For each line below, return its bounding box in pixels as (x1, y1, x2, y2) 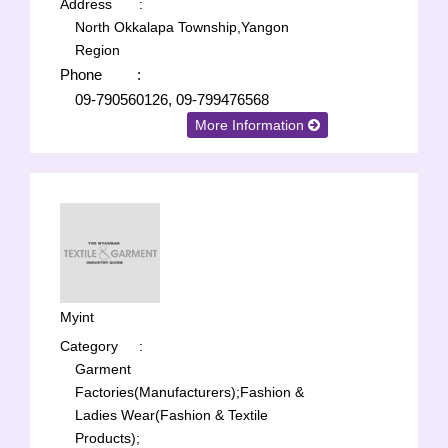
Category (60, 338, 118, 354)
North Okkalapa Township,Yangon (75, 19, 289, 35)
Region (75, 42, 120, 58)
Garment (75, 361, 131, 377)
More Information (195, 117, 309, 133)
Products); (75, 430, 140, 446)
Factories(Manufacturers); (75, 384, 240, 400)
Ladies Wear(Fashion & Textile (75, 407, 268, 423)
